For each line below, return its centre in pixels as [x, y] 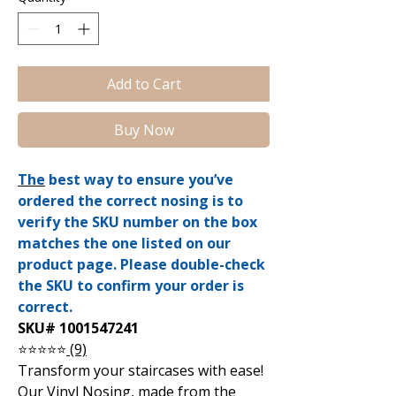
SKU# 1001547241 [78, 328]
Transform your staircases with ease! [141, 370]
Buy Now [144, 130]
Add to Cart [144, 84]
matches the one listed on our [124, 243]
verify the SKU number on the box [137, 222]
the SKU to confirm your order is [131, 286]
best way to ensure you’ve [139, 179]
